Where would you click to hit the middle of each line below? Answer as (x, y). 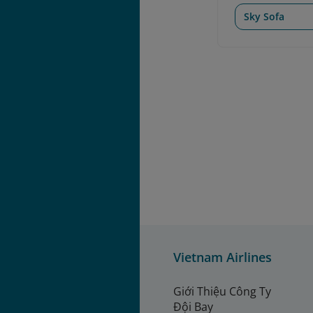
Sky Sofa (264, 16)
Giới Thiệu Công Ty (222, 292)
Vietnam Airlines (223, 257)
